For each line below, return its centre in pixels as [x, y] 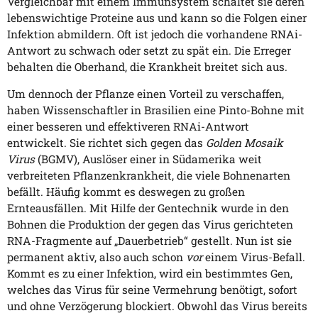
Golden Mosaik [245, 143]
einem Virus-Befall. [254, 257]
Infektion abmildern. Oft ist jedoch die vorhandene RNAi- [155, 34]
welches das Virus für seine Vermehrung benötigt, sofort [152, 290]
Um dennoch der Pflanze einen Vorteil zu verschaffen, [146, 94]
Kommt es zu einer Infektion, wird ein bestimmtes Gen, [150, 274]
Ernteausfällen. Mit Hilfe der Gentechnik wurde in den [148, 208]
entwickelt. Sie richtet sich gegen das [106, 143]
